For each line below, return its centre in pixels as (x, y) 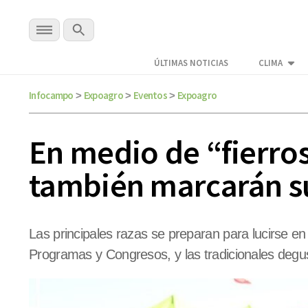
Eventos (150, 95)
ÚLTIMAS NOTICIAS (191, 63)
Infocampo (51, 95)
